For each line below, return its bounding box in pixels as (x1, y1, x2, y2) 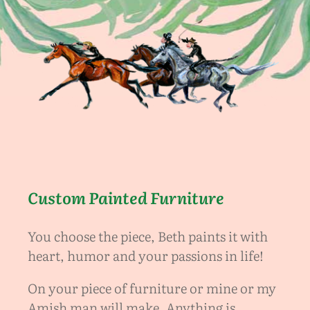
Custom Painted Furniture (28, 185, 224, 209)
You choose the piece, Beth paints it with (28, 226, 268, 246)
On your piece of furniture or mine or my (28, 277, 276, 298)
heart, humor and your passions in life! (28, 245, 264, 265)
